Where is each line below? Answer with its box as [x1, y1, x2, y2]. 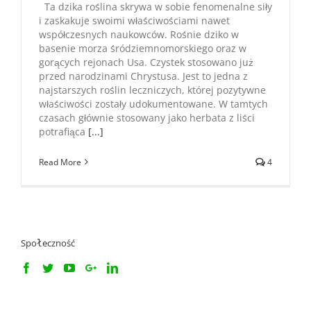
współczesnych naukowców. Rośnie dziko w [39, 27, 239, 41]
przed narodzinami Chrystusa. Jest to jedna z [39, 69, 248, 83]
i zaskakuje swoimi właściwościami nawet [39, 13, 230, 27]
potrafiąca [39, 124, 88, 138]
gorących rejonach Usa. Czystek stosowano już [39, 55, 253, 69]
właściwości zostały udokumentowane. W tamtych [39, 96, 268, 110]
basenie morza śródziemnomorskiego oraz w [39, 41, 246, 55]
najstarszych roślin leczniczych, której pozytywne [39, 83, 266, 96]
